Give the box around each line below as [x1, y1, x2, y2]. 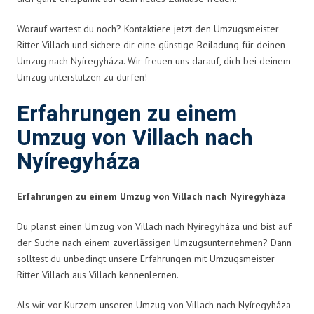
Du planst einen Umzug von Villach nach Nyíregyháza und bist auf [17, 219, 292, 233]
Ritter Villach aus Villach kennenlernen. [17, 268, 179, 281]
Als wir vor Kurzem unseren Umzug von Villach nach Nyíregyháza [17, 298, 291, 311]
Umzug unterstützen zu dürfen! [17, 70, 147, 83]
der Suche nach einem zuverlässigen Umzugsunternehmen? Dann [17, 235, 292, 249]
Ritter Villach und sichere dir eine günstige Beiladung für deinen [17, 38, 285, 51]
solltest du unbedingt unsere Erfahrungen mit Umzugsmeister [17, 252, 275, 265]
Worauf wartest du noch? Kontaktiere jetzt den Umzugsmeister [17, 22, 279, 35]
